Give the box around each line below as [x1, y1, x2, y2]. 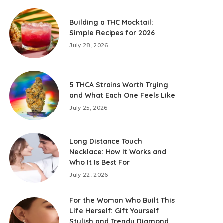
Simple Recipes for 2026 [69, 28, 155, 37]
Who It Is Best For [69, 158, 130, 167]
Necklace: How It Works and [69, 147, 167, 156]
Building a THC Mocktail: [69, 17, 154, 27]
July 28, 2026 [69, 41, 108, 49]
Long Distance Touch [69, 137, 143, 146]
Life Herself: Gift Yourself [69, 206, 160, 215]
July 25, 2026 [69, 104, 108, 111]
